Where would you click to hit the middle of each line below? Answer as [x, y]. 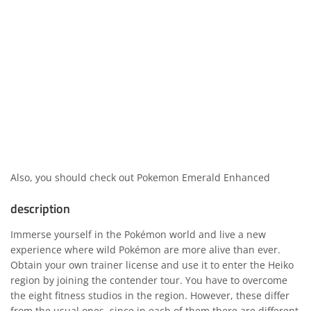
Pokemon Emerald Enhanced [203, 177]
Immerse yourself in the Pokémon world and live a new [138, 234]
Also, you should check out [74, 177]
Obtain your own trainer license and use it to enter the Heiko [152, 265]
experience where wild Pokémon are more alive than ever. [145, 250]
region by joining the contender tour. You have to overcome [149, 280]
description [40, 209]
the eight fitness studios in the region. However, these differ [150, 295]
